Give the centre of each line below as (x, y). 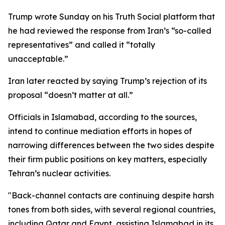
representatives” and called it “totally (82, 45)
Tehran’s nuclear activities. (59, 173)
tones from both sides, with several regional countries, (112, 209)
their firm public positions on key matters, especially (107, 159)
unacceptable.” (38, 59)
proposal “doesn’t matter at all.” (71, 95)
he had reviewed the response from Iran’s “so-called (110, 31)
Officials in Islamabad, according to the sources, (102, 117)
